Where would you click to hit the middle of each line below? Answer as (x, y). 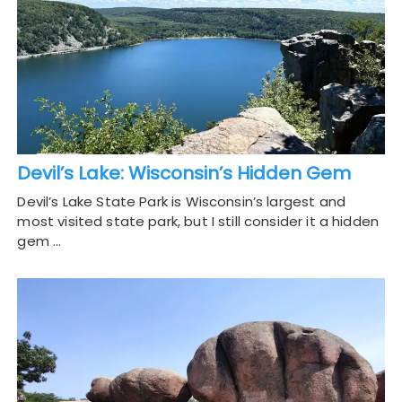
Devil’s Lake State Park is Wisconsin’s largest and (181, 202)
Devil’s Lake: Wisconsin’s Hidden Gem (184, 174)
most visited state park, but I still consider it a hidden (198, 222)
